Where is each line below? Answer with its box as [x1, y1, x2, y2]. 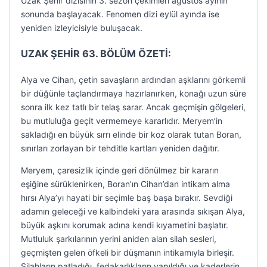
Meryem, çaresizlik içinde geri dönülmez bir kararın [21, 165, 219, 175]
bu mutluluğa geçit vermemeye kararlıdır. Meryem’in [21, 116, 222, 126]
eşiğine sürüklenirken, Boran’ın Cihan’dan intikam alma [21, 179, 230, 189]
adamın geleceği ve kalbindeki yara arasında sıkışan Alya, [21, 206, 245, 216]
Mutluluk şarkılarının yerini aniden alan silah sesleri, [21, 234, 216, 244]
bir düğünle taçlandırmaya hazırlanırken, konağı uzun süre [21, 88, 246, 98]
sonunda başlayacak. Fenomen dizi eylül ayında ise [21, 9, 219, 19]
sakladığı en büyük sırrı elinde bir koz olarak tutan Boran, [21, 129, 241, 139]
